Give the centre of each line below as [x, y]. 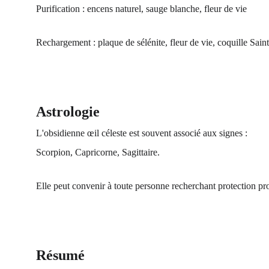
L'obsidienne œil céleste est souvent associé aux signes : [142, 133]
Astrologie [68, 112]
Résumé [60, 255]
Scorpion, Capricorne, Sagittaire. [98, 152]
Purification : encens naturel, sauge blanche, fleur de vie [141, 9]
